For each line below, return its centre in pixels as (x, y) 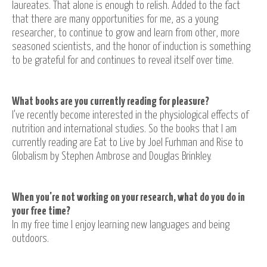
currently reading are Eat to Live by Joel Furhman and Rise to (128, 143)
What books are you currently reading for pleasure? (111, 102)
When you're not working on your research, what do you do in (128, 198)
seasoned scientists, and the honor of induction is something (131, 47)
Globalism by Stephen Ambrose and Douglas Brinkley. (112, 156)
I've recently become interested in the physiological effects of (130, 115)
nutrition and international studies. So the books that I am (124, 129)
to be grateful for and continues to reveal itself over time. (124, 60)
